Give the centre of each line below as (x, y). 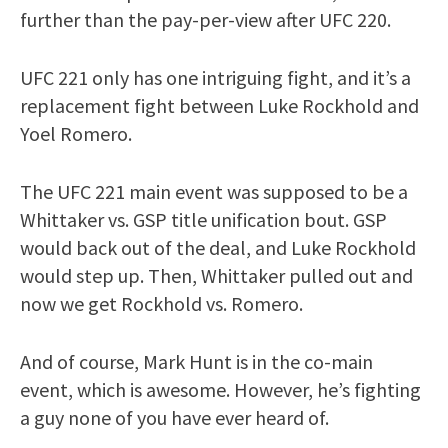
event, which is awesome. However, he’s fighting (220, 389)
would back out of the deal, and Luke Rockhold (218, 247)
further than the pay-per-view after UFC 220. (205, 19)
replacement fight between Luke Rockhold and (219, 105)
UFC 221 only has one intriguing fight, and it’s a (215, 77)
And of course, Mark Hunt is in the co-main (196, 361)
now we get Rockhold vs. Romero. (161, 303)
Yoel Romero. (76, 133)
